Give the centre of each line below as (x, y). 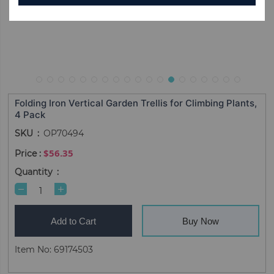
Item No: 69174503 (54, 250)
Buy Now (200, 221)
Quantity (34, 172)
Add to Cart (74, 221)
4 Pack (30, 115)
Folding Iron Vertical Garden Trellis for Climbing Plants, (136, 103)
